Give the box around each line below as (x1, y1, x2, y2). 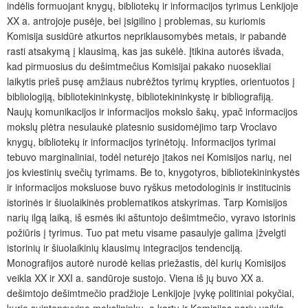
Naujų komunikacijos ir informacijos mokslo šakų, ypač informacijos (7, 104, 298, 118)
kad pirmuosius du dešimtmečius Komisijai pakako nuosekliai (7, 58, 271, 73)
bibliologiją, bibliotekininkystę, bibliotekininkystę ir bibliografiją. (7, 89, 274, 103)
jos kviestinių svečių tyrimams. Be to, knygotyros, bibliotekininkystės (7, 164, 300, 179)
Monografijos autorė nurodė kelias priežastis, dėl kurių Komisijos (7, 255, 286, 269)
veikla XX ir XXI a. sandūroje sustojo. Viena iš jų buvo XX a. (7, 270, 264, 285)
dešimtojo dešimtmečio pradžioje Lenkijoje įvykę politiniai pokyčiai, (7, 285, 294, 300)
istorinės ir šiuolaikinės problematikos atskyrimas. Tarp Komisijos (7, 195, 287, 209)
